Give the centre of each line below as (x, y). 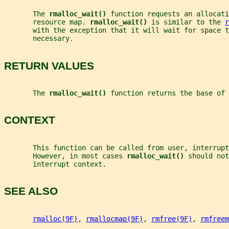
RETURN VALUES (49, 65)
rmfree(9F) (172, 219)
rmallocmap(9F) (114, 219)
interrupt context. (55, 164)
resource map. (47, 22)
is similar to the (188, 22)
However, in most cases (65, 156)
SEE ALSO (31, 191)
